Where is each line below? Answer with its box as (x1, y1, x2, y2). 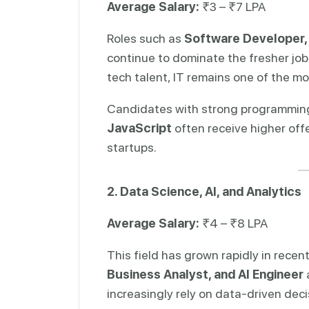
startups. (107, 139, 157, 154)
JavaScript (107, 120, 172, 135)
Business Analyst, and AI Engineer (107, 266, 303, 281)
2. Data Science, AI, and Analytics (107, 183, 301, 199)
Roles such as (107, 30, 184, 46)
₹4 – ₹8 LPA (199, 215, 268, 230)
